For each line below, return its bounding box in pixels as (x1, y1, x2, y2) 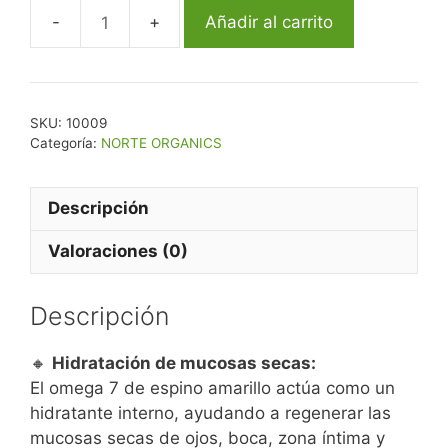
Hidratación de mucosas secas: (52, 353, 316, 374)
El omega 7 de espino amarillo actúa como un (30, 378, 395, 399)
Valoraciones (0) (48, 241, 188, 262)
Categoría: (30, 134, 101, 151)
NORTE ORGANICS (101, 134, 222, 151)
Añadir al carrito (205, 12, 333, 33)
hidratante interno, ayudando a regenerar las (30, 403, 391, 424)
